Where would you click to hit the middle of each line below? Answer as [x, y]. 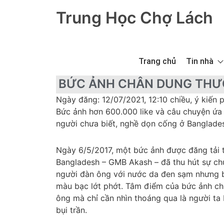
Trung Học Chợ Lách [134, 18]
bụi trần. [71, 210]
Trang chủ [157, 61]
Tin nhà [200, 61]
